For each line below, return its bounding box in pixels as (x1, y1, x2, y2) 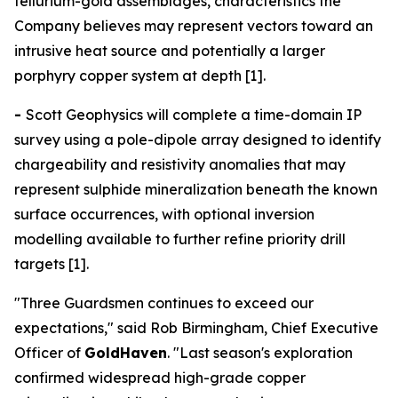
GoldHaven (84, 344, 167, 362)
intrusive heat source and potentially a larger (14, 42, 325, 60)
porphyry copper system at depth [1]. (14, 67, 266, 84)
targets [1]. (14, 255, 89, 273)
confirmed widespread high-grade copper (14, 369, 306, 386)
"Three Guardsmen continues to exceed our (14, 294, 314, 312)
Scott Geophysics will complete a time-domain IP (26, 106, 362, 123)
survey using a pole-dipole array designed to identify (14, 131, 381, 148)
